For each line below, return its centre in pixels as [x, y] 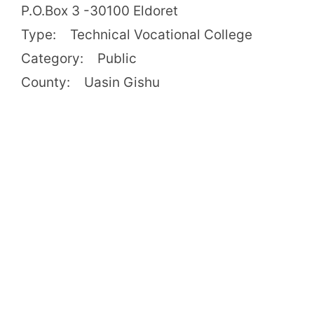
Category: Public [79, 59]
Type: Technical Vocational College [137, 35]
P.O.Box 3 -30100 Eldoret [100, 11]
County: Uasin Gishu [90, 83]
